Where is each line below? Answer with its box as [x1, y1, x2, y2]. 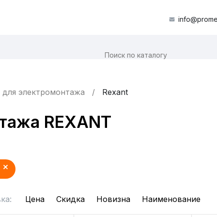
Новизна [96, 194, 130, 204]
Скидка [56, 194, 85, 204]
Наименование [142, 194, 201, 204]
